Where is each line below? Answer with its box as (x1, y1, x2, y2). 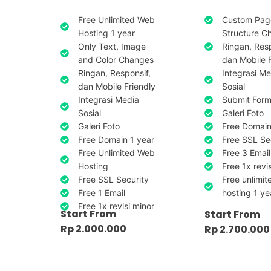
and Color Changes (77, 54, 154, 65)
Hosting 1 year (77, 28, 135, 39)
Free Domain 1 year (77, 134, 154, 145)
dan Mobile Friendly (77, 81, 155, 92)
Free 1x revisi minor (77, 201, 154, 212)
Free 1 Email (77, 188, 125, 198)
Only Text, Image (77, 41, 146, 52)
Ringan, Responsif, (77, 68, 151, 79)
